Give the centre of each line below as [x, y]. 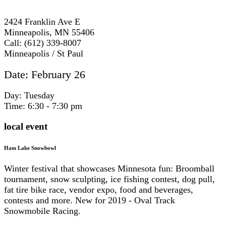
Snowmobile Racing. [45, 211]
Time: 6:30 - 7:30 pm [46, 106]
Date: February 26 [46, 75]
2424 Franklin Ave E [42, 22]
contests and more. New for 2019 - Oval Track [90, 201]
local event [26, 127]
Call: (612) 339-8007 [43, 43]
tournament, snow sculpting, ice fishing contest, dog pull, [109, 179]
